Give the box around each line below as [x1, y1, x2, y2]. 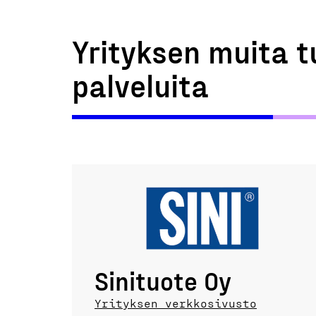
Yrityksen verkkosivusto [95, 296, 257, 310]
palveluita [72, 66, 209, 104]
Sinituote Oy [95, 265, 231, 296]
